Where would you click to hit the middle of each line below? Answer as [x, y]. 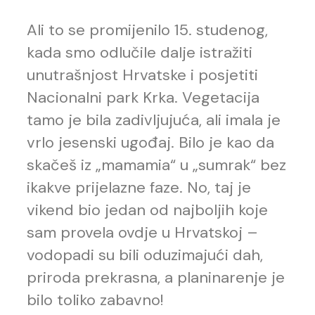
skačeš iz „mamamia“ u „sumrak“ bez [156, 165]
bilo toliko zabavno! [95, 300]
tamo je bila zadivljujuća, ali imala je [154, 120]
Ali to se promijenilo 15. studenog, [147, 30]
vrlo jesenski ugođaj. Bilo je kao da [150, 143]
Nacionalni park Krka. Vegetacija [143, 98]
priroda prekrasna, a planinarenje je [156, 278]
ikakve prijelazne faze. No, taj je [139, 188]
